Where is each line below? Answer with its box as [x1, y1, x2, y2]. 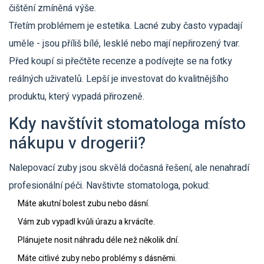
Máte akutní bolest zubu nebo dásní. [18, 197, 150, 210]
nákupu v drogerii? [9, 131, 146, 156]
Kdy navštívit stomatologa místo [9, 112, 246, 137]
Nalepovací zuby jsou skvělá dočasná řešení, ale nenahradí [9, 161, 249, 176]
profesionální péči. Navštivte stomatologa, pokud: [9, 179, 210, 193]
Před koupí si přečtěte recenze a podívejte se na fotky [9, 54, 232, 69]
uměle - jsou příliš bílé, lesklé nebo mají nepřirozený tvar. [9, 37, 240, 51]
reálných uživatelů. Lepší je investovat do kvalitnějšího [9, 72, 229, 87]
